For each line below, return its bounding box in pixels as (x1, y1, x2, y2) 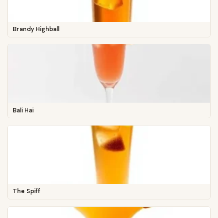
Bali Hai (12, 106, 34, 114)
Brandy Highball (12, 25, 59, 34)
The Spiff (12, 187, 40, 196)
